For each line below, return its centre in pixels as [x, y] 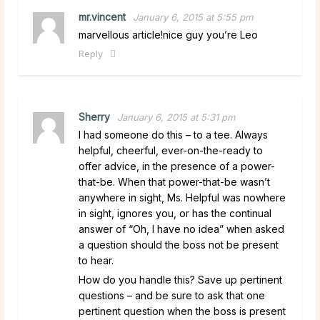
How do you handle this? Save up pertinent [180, 279]
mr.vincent [102, 16]
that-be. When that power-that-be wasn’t [174, 181]
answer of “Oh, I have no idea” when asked [181, 229]
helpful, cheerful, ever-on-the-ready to [171, 150]
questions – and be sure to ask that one [172, 295]
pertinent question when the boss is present [182, 311]
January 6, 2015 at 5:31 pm [176, 117]
